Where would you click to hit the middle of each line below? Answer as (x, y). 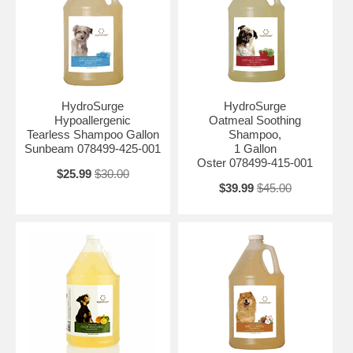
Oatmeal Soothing (255, 120)
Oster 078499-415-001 (255, 162)
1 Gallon (255, 148)
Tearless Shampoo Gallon (93, 134)
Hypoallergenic (93, 120)
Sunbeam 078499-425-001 (93, 148)
